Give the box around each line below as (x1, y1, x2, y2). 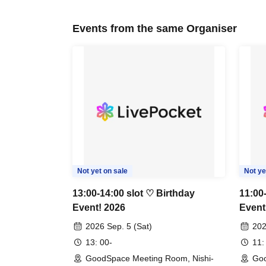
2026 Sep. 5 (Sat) (85, 221, 152, 231)
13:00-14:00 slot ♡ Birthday (72, 188, 195, 198)
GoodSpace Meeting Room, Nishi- (85, 254, 214, 263)
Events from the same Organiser (72, 23, 237, 34)
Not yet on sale (77, 167, 128, 175)
